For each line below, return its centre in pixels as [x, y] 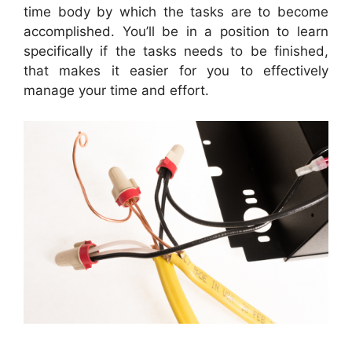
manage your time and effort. [116, 91]
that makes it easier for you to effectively [176, 71]
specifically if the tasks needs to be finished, [176, 51]
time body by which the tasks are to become [176, 12]
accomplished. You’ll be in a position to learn [176, 32]
